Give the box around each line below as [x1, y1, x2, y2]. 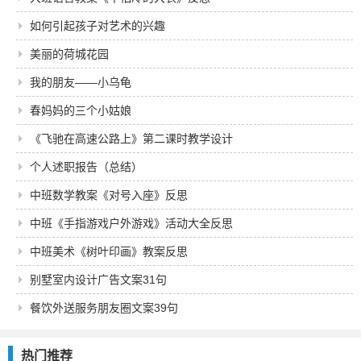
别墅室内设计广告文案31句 [30, 273, 167, 286]
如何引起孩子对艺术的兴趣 [30, 19, 165, 32]
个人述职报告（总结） [30, 160, 143, 173]
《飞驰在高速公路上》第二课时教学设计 [30, 132, 233, 145]
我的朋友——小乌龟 [30, 76, 131, 89]
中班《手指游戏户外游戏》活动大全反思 [30, 217, 233, 230]
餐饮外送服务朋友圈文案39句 [30, 301, 178, 314]
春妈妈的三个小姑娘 [30, 104, 131, 117]
